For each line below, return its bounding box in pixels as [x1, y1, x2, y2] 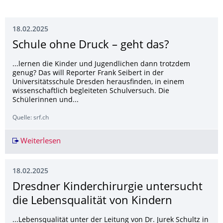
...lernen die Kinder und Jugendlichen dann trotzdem [12, 61, 190, 68]
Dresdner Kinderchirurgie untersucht [12, 182, 203, 193]
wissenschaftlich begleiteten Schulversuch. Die [12, 88, 169, 95]
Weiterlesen [20, 138, 61, 145]
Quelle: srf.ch [12, 115, 49, 121]
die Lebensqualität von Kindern [12, 196, 172, 207]
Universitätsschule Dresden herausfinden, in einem [12, 79, 184, 86]
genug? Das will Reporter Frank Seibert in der [12, 70, 164, 77]
